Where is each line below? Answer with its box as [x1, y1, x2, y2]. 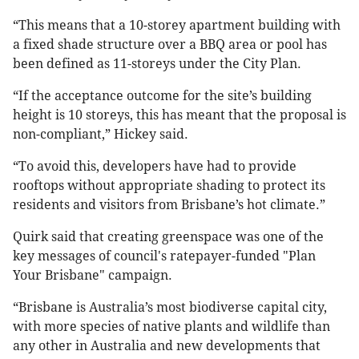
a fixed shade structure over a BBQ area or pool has [13, 37, 327, 53]
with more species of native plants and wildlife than [13, 319, 330, 335]
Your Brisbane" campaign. [13, 268, 172, 284]
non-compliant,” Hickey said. [13, 127, 188, 143]
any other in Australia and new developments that [13, 338, 321, 354]
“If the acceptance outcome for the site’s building [13, 88, 312, 104]
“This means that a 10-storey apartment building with [13, 18, 341, 34]
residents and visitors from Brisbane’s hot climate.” [13, 197, 325, 213]
